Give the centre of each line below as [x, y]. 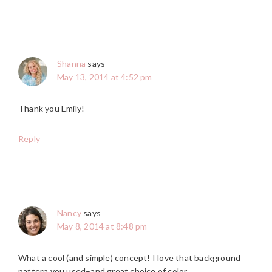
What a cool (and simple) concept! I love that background [130, 258]
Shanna [72, 64]
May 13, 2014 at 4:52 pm [105, 77]
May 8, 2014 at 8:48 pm [102, 226]
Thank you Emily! [52, 109]
